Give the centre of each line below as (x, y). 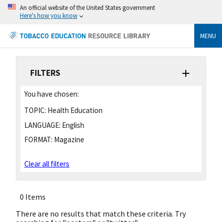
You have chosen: (52, 94)
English (72, 125)
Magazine (68, 140)
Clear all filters (47, 164)
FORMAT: (38, 140)
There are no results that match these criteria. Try (101, 213)
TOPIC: (35, 110)
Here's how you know (49, 15)
